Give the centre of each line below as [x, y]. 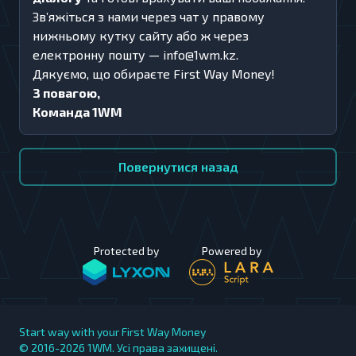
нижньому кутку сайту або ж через [141, 35]
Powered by [231, 251]
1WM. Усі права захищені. [153, 348]
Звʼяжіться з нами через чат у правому [149, 16]
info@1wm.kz [199, 54]
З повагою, [66, 93]
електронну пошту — [98, 54]
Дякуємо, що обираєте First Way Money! [154, 74]
